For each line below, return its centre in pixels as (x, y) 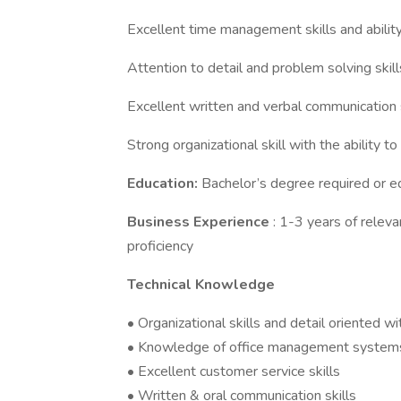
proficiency (160, 246)
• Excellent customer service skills (234, 371)
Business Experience (200, 222)
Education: (164, 183)
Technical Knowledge (201, 285)
